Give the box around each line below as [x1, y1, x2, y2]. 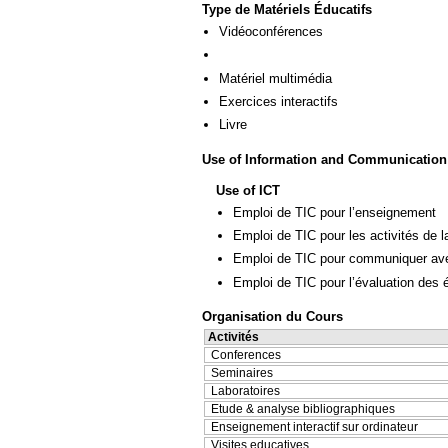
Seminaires [211, 366, 273, 381]
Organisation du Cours [202, 309, 343, 325]
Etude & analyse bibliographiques [211, 402, 395, 417]
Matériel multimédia [219, 70, 332, 86]
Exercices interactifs [219, 94, 338, 110]
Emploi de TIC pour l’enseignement [233, 204, 436, 220]
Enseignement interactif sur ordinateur [211, 420, 418, 435]
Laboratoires [211, 384, 280, 399]
